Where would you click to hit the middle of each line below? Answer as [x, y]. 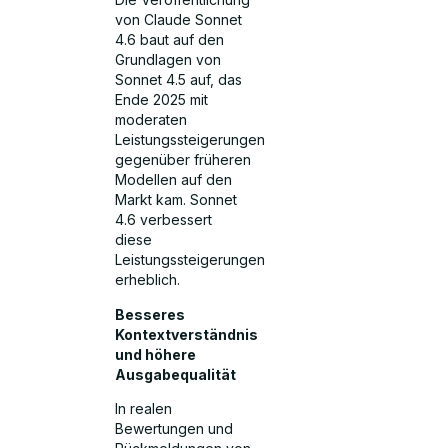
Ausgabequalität [176, 374]
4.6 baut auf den [170, 40]
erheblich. [148, 280]
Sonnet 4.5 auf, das [179, 80]
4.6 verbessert [164, 220]
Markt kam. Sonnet [176, 200]
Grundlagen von [168, 60]
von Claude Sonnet [179, 20]
